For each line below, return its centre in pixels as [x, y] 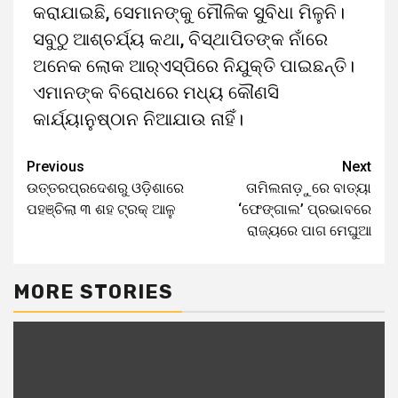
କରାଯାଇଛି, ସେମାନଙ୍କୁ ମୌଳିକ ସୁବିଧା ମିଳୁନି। [189, 12]
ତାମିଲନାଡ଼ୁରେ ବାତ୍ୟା [309, 188]
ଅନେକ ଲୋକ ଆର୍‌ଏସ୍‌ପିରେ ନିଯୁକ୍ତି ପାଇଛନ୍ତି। [194, 66]
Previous [56, 167]
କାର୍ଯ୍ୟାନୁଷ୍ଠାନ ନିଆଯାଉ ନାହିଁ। [138, 119]
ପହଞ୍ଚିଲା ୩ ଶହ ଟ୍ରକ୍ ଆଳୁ [101, 209]
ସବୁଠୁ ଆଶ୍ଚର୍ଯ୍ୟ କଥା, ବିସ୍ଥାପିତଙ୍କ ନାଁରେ [180, 39]
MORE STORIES [93, 292]
